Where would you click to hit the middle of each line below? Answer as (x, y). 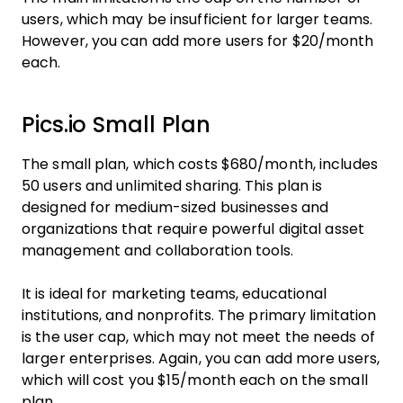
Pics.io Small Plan (116, 125)
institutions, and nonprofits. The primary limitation (199, 315)
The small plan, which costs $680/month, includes (200, 164)
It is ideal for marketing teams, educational (175, 294)
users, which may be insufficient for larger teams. (197, 19)
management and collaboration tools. (158, 251)
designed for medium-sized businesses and (175, 207)
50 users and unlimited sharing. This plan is (172, 186)
